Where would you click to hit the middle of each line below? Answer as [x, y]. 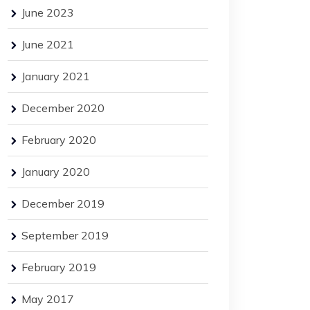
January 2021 [56, 76]
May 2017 [48, 299]
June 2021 [48, 44]
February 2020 [59, 140]
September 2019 [65, 235]
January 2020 [56, 172]
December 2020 [63, 108]
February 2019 [59, 267]
